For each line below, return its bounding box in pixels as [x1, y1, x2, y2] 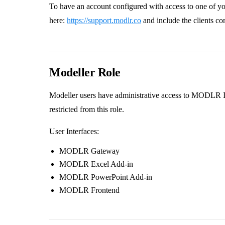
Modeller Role [49, 65, 121, 79]
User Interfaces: [49, 127, 99, 136]
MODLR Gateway [59, 146, 120, 155]
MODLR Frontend [59, 185, 120, 194]
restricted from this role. [49, 104, 124, 114]
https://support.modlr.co [67, 16, 141, 25]
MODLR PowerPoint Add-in [59, 172, 152, 181]
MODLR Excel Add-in [59, 159, 133, 168]
